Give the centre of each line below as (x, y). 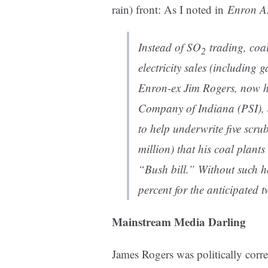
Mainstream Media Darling (179, 222)
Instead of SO (170, 47)
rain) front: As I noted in (170, 10)
